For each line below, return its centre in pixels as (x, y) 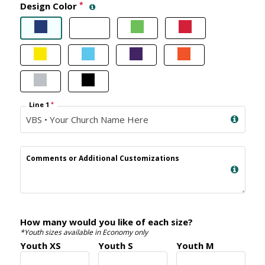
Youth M (195, 245)
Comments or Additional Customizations (102, 159)
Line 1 (40, 104)
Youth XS (40, 245)
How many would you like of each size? (106, 222)
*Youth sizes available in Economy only (84, 232)
